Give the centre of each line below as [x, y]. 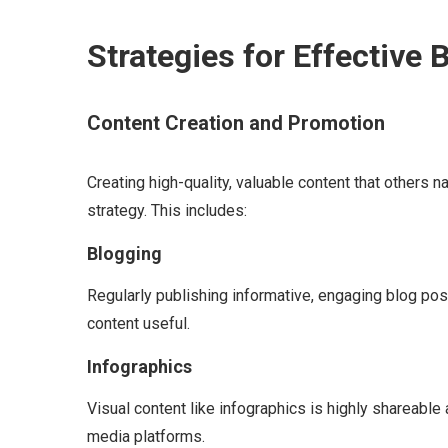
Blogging [124, 253]
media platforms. [146, 436]
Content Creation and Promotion [236, 123]
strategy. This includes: [167, 210]
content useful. [138, 323]
